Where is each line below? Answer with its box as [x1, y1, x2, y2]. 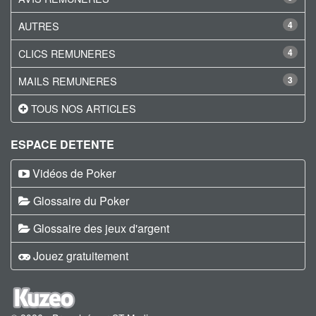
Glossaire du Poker [33, 192, 129, 209]
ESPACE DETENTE [11, 135, 114, 152]
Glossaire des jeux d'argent [33, 219, 169, 236]
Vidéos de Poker [32, 164, 116, 181]
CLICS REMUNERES [18, 45, 116, 61]
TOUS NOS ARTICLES [31, 100, 136, 116]
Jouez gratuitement [33, 247, 128, 264]
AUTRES [18, 18, 59, 33]
